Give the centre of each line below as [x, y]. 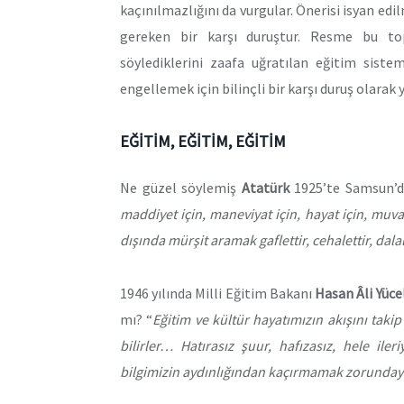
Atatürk [265, 188]
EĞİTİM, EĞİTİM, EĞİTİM [203, 142]
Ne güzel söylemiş [181, 188]
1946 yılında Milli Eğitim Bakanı [218, 293]
